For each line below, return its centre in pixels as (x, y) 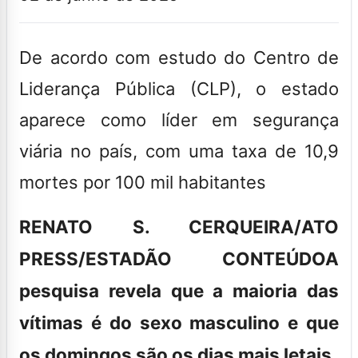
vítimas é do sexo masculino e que (179, 322)
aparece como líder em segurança (179, 119)
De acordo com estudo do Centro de (179, 57)
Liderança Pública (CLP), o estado (179, 88)
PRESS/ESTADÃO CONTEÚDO (172, 258)
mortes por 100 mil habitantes (143, 182)
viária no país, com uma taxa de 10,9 (179, 151)
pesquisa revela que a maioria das (179, 290)
